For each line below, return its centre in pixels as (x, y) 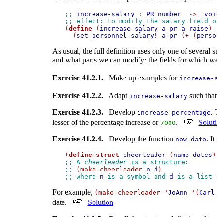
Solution (100, 202)
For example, (73, 192)
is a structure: (160, 162)
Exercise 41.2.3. (77, 112)
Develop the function (139, 139)
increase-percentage (174, 113)
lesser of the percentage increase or (106, 123)
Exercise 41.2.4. (77, 139)
